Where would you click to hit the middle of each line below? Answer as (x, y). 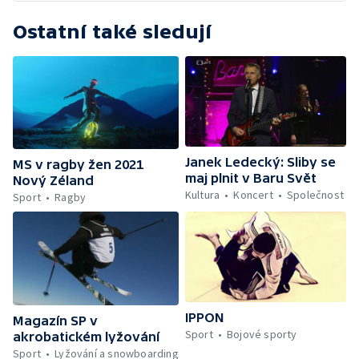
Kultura (202, 195)
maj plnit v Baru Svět (250, 178)
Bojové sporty (262, 335)
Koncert (253, 195)
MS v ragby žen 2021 (78, 165)
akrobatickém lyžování (86, 336)
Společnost (316, 195)
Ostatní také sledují (112, 32)
